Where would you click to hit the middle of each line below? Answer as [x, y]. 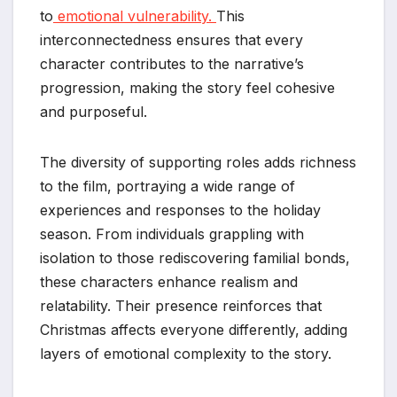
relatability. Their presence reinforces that [181, 306]
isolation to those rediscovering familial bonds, [195, 258]
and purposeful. [93, 112]
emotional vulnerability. [135, 16]
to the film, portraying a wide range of [167, 187]
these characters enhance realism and [169, 282]
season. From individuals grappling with [172, 234]
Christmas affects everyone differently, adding [194, 330]
